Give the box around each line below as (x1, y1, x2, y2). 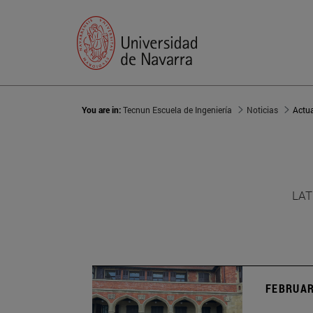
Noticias (247, 104, 278, 116)
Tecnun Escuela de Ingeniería (123, 104, 232, 116)
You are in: (82, 104, 123, 116)
